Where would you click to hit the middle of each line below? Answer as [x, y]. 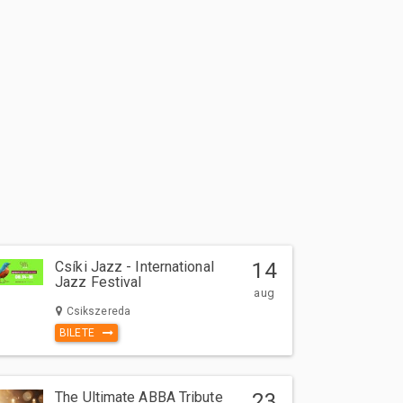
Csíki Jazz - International [134, 267]
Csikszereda [97, 311]
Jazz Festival [99, 282]
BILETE [81, 333]
